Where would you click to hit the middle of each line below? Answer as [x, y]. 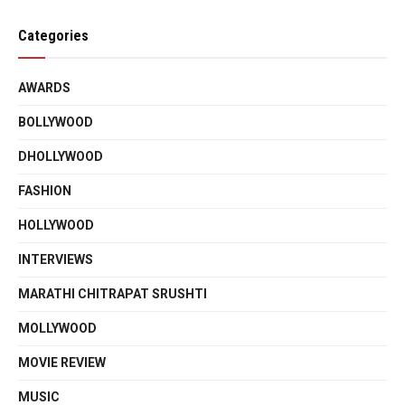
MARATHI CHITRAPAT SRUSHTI [113, 293]
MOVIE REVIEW [62, 362]
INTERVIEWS [56, 259]
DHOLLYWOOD [61, 156]
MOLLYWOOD [57, 328]
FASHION [45, 190]
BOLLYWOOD [56, 122]
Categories [53, 35]
